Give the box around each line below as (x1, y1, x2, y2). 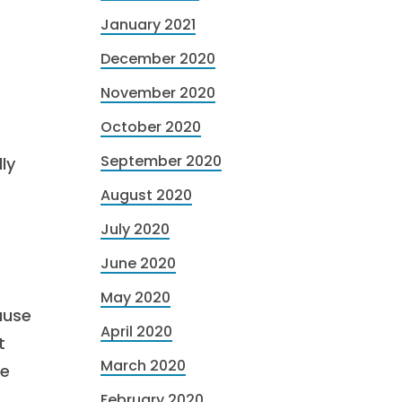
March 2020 (100, 355, 186, 376)
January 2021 (100, 14, 196, 35)
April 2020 (100, 321, 172, 342)
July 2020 (100, 219, 170, 240)
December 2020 (100, 48, 215, 69)
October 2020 (100, 117, 201, 137)
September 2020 (100, 151, 222, 171)
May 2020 (100, 287, 170, 308)
